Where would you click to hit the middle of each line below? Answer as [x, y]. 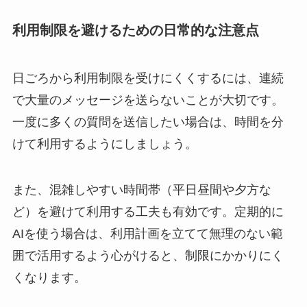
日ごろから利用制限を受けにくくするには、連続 [148, 78]
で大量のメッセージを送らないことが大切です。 [148, 100]
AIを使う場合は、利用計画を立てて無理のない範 [147, 234]
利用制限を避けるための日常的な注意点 [135, 30]
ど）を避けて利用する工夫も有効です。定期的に [148, 212]
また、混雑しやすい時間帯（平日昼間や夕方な [142, 190]
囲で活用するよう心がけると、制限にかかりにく [148, 256]
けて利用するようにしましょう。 [105, 144]
